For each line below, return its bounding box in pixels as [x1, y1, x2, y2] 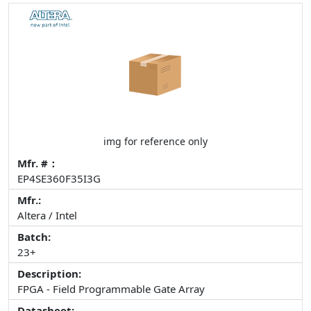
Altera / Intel [17, 208, 77, 223]
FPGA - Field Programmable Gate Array [17, 282, 205, 296]
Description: [17, 267, 81, 281]
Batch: [17, 230, 51, 244]
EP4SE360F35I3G [17, 171, 101, 186]
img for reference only [103, 135, 208, 149]
